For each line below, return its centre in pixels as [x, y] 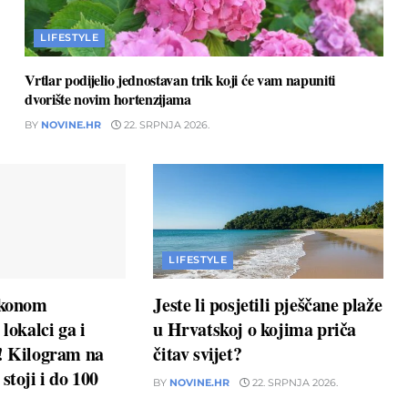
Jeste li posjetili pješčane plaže [268, 305]
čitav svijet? [198, 354]
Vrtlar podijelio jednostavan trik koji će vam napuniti [180, 80]
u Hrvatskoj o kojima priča [255, 330]
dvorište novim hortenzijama [108, 99]
